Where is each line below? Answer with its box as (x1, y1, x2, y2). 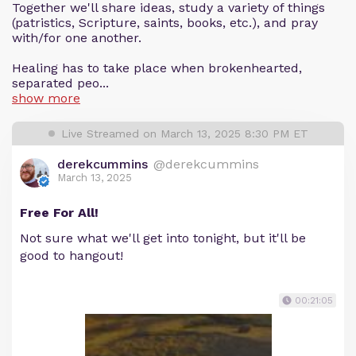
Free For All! (20, 205, 99, 220)
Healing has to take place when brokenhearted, (12, 60, 302, 75)
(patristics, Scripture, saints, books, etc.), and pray (12, 15, 318, 30)
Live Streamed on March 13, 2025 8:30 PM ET (60, 127, 308, 140)
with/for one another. (12, 30, 141, 45)
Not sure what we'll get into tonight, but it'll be (20, 230, 306, 246)
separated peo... (12, 75, 109, 91)
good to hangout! (20, 248, 123, 263)
